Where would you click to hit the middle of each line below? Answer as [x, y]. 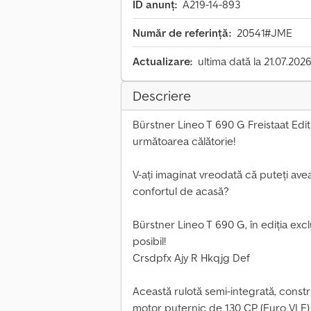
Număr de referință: [182, 33]
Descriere [162, 96]
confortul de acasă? [181, 191]
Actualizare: [162, 61]
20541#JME [264, 33]
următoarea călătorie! [184, 141]
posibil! [149, 241]
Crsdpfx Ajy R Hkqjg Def [191, 258]
